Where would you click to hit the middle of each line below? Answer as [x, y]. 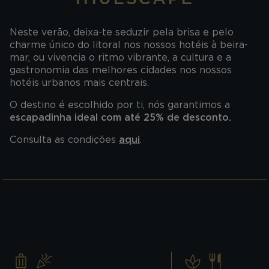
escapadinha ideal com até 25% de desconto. [120, 117]
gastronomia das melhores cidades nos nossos [121, 70]
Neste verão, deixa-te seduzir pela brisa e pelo [122, 32]
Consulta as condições [64, 139]
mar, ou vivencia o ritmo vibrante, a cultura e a [120, 57]
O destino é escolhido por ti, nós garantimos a [120, 104]
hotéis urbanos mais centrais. [79, 82]
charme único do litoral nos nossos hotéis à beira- [129, 44]
